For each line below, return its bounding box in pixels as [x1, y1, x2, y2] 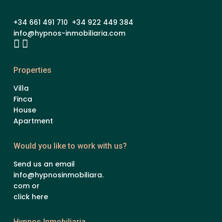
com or [13, 180, 40, 191]
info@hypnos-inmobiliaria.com [13, 28, 125, 38]
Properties [13, 65, 52, 75]
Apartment [13, 115, 53, 126]
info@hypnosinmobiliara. [13, 169, 104, 180]
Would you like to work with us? [13, 141, 127, 151]
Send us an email [13, 159, 75, 169]
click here [13, 191, 48, 202]
